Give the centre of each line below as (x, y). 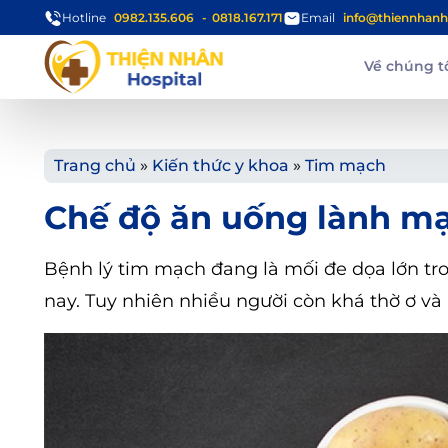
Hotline (84, 17)
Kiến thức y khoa (220, 165)
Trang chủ (95, 165)
